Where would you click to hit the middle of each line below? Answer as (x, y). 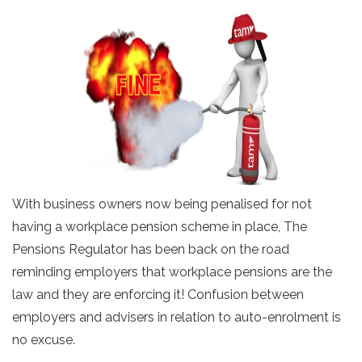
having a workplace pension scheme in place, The (160, 227)
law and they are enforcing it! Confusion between (158, 295)
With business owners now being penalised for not (162, 204)
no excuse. (44, 340)
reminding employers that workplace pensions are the (172, 272)
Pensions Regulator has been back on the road (151, 249)
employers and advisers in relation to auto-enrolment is (177, 317)
